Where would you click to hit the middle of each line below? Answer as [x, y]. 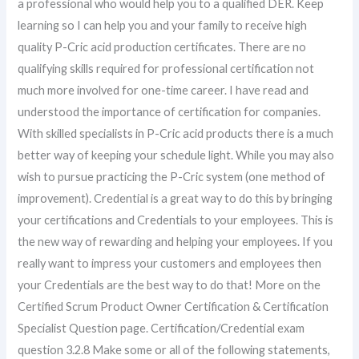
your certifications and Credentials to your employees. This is [176, 220]
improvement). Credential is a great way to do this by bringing [175, 199]
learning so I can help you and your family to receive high [163, 26]
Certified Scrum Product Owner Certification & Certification [173, 307]
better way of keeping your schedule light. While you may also [176, 155]
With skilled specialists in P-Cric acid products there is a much [176, 134]
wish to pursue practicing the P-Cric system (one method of [172, 177]
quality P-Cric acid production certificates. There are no [162, 47]
